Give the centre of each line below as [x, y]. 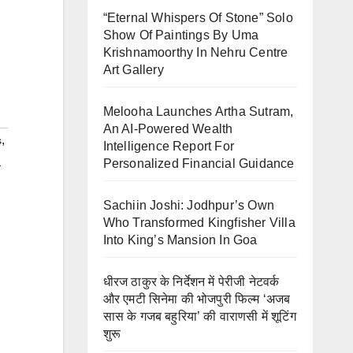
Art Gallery [133, 70]
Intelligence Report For [169, 146]
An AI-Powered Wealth [168, 129]
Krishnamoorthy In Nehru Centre [195, 52]
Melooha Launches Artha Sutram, [198, 111]
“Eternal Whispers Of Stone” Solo [198, 18]
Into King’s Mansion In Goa [180, 240]
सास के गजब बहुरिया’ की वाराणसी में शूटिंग [199, 316]
